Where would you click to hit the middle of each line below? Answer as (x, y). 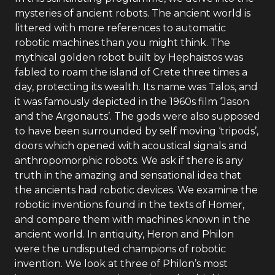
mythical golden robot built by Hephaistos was (129, 57)
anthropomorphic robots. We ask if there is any (129, 161)
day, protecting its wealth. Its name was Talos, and (136, 87)
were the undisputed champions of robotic (120, 249)
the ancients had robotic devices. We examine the (136, 190)
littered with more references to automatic (120, 28)
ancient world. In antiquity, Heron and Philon (124, 234)
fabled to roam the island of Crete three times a (131, 72)
